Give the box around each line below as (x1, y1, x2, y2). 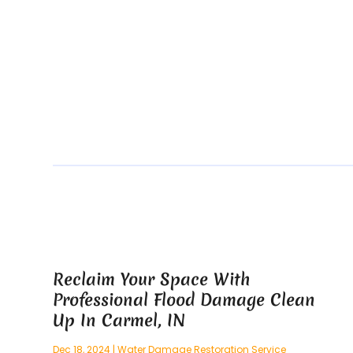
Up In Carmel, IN (53, 309, 186, 333)
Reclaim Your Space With (53, 268, 251, 292)
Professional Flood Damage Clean (53, 288, 316, 312)
